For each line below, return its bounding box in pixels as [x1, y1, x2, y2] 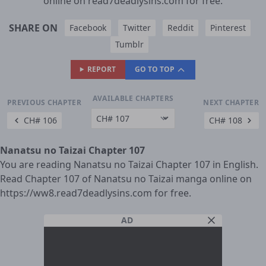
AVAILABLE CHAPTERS [92, 93, 174, 103]
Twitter [122, 21, 151, 33]
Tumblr [115, 38, 144, 50]
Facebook [69, 21, 106, 33]
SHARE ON [8, 21, 58, 34]
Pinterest [210, 21, 246, 33]
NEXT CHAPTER [203, 97, 259, 107]
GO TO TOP [135, 64, 175, 74]
